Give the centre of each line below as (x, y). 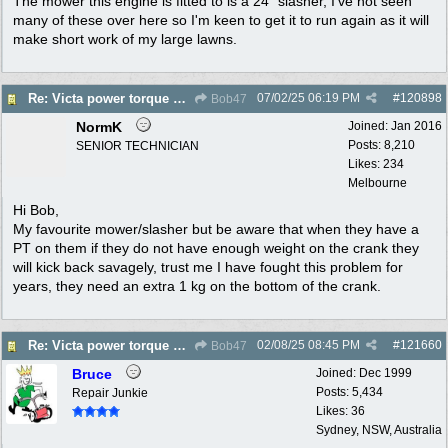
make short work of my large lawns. (125, 38)
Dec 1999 (385, 372)
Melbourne (377, 182)
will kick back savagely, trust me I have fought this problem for (208, 266)
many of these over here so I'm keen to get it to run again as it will (221, 19)
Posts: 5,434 (349, 391)
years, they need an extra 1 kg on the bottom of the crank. (197, 285)
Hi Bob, (36, 209)
